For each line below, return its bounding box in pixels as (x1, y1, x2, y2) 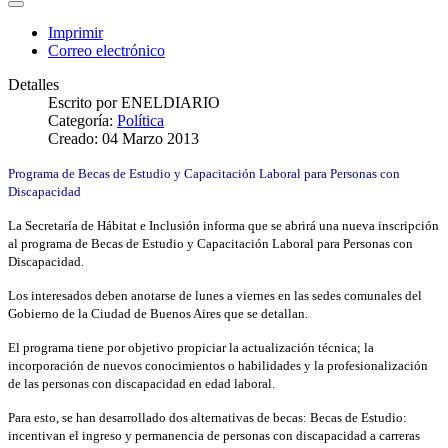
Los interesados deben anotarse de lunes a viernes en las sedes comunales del (8, 287, 422, 303)
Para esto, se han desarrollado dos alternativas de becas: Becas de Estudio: (8, 409, 407, 425)
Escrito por (48, 93, 121, 111)
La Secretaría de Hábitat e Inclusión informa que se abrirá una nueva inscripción (8, 217, 439, 233)
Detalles (8, 75, 59, 93)
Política (117, 111, 164, 129)
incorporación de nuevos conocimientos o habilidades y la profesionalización (8, 357, 428, 373)
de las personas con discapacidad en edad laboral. (8, 375, 275, 391)
